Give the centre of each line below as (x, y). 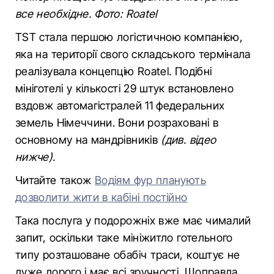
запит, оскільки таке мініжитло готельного (124, 238)
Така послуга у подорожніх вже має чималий (133, 220)
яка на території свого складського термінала (133, 54)
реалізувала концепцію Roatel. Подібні (114, 71)
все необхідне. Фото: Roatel (86, 14)
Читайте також (55, 180)
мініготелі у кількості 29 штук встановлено (125, 88)
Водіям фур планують (150, 180)
